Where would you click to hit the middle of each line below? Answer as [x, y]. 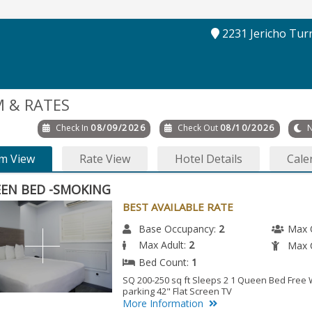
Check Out [197, 127]
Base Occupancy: [179, 228]
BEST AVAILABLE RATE [178, 206]
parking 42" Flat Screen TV [178, 291]
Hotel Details [208, 158]
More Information [163, 303]
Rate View [104, 158]
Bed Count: [165, 262]
